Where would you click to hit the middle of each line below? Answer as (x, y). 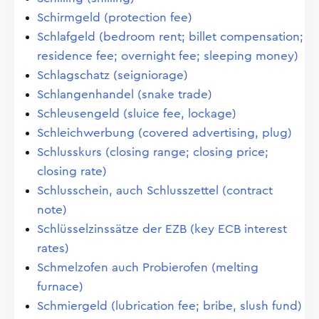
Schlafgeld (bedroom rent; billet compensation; (170, 37)
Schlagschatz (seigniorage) (113, 75)
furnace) (60, 287)
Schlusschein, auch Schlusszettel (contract (155, 190)
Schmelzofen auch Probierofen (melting (148, 267)
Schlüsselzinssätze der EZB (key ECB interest (162, 229)
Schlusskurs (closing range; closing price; (153, 152)
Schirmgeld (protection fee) (115, 17)
